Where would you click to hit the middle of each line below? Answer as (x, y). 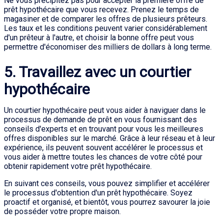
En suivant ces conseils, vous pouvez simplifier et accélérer (107, 183)
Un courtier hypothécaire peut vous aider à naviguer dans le (105, 110)
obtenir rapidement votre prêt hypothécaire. (78, 166)
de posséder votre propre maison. (62, 211)
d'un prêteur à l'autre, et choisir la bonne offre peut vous (99, 38)
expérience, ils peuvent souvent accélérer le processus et (103, 148)
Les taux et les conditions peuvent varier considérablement (106, 28)
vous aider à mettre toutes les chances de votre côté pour (103, 157)
